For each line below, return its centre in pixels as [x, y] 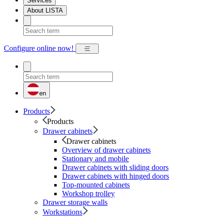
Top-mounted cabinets [96, 185]
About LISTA [45, 11]
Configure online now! [40, 48]
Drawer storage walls [75, 202]
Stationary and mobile [95, 159]
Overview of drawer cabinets [106, 150]
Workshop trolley [88, 194]
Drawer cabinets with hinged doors [116, 176]
